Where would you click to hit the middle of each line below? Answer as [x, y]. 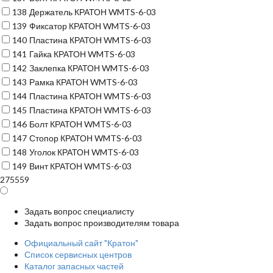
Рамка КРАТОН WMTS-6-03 [83, 82]
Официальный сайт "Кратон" [81, 243]
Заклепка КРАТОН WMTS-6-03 [89, 68]
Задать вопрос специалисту [79, 211]
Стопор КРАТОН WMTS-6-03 [86, 138]
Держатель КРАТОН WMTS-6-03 [93, 12]
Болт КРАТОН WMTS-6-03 [80, 124]
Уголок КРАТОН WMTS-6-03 [84, 152]
